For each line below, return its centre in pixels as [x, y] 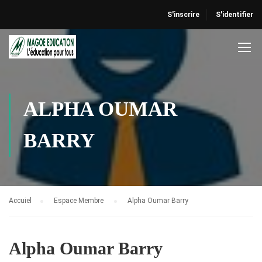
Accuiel [20, 201]
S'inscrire [183, 15]
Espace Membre [80, 201]
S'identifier [235, 15]
